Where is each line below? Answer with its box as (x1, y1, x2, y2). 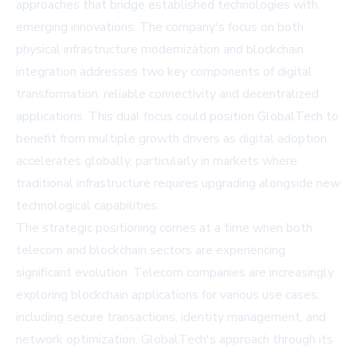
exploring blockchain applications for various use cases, (16, 286, 320, 304)
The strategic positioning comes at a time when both (16, 219, 312, 237)
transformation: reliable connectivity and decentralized (16, 85, 319, 104)
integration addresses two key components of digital (16, 63, 312, 81)
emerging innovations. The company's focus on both (16, 18, 304, 37)
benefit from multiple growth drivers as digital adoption (16, 130, 327, 148)
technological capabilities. (16, 197, 159, 215)
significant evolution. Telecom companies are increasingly (16, 264, 334, 282)
